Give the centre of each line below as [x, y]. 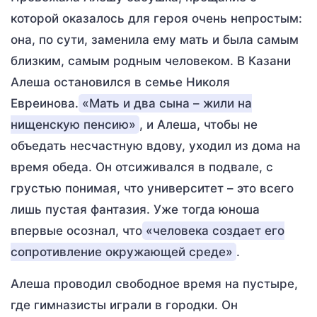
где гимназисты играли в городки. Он [124, 305]
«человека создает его [215, 231]
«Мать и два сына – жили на [167, 103]
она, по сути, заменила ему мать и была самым [155, 40]
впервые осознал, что [76, 231]
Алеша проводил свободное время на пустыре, [154, 284]
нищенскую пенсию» [73, 125]
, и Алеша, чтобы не [198, 125]
